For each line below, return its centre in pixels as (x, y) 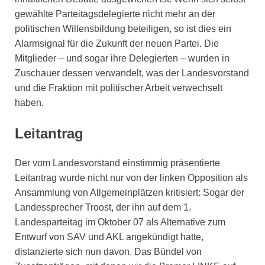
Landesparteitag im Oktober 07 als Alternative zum (120, 222)
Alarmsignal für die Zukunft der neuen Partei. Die (117, 43)
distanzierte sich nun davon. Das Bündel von (108, 251)
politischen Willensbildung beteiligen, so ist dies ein (123, 28)
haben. (29, 102)
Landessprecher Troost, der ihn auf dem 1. (103, 207)
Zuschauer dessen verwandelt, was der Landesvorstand (132, 73)
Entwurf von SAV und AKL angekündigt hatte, (109, 237)
